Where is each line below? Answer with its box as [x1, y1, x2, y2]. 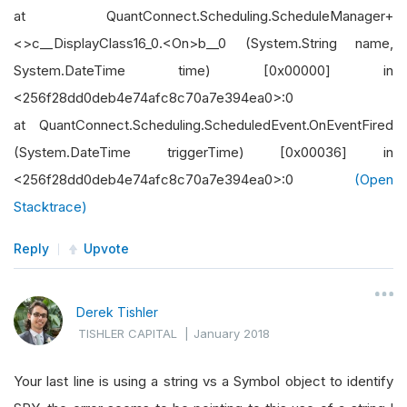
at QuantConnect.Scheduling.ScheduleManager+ [14, 7, 393, 25]
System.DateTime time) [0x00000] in [14, 62, 393, 79]
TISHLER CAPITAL [78, 326, 177, 341]
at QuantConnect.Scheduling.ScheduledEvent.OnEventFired [14, 116, 393, 134]
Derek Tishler [76, 304, 158, 320]
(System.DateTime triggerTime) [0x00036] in [14, 144, 393, 161]
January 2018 [194, 326, 270, 341]
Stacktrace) [14, 198, 87, 215]
